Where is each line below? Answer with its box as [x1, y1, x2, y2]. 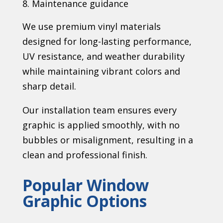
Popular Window [22, 174, 149, 196]
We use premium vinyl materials [22, 20, 161, 33]
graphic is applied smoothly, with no [22, 119, 180, 131]
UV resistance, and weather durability [22, 50, 185, 63]
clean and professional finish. [22, 149, 147, 161]
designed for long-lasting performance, [22, 35, 192, 48]
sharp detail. [22, 80, 76, 93]
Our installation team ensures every [22, 104, 177, 116]
